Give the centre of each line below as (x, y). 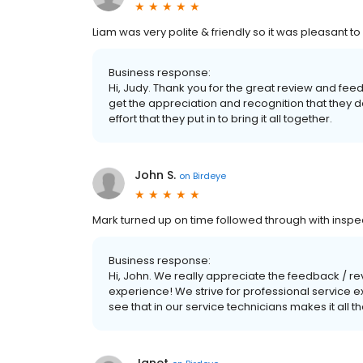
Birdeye (209, 175)
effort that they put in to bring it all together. (220, 119)
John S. (155, 175)
